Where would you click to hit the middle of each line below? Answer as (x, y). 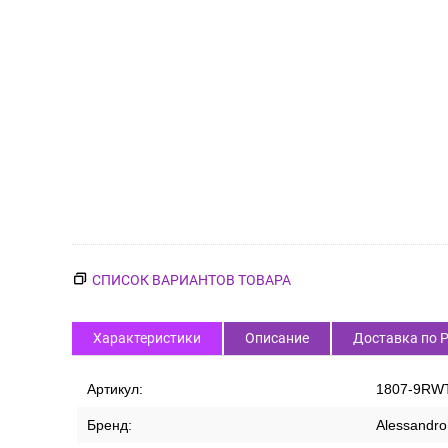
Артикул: (115, 389)
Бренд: (109, 425)
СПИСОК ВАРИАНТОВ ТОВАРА (191, 280)
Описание (277, 338)
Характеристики (147, 338)
